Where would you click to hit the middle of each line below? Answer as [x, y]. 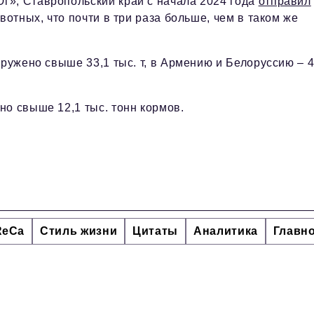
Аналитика [226, 231]
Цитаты [156, 231]
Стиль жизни [79, 231]
